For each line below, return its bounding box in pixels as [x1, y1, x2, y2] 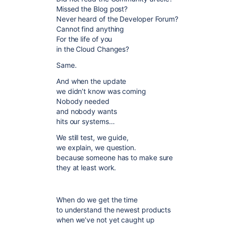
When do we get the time [56, 195, 138, 204]
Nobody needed [56, 97, 109, 105]
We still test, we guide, [56, 133, 129, 142]
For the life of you [56, 35, 113, 43]
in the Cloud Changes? [56, 45, 130, 53]
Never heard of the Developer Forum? [56, 15, 179, 23]
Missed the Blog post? [56, 5, 128, 13]
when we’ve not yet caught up [56, 215, 155, 224]
